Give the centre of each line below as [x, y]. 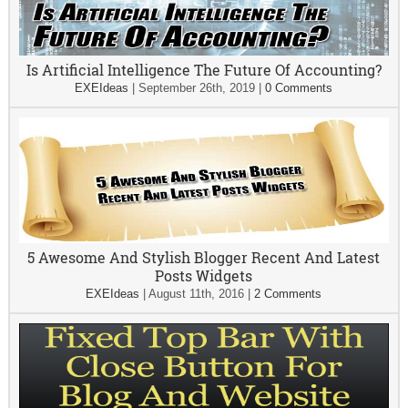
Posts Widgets [204, 275]
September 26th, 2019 [197, 88]
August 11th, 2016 [197, 294]
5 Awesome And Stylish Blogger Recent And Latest [204, 257]
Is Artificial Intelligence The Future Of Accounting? [204, 70]
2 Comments [288, 294]
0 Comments [299, 88]
